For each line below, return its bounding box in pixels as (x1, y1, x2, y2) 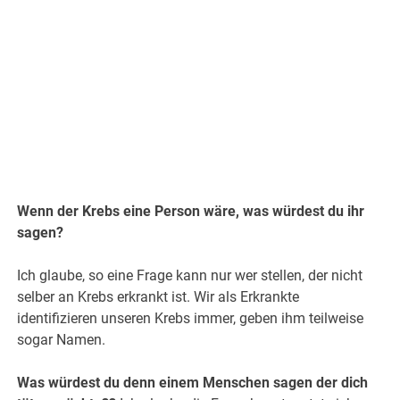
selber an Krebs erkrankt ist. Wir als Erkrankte (17, 288, 300, 306)
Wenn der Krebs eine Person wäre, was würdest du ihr (17, 203, 365, 221)
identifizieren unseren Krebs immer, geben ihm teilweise (17, 310, 364, 328)
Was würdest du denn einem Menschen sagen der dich (17, 374, 369, 392)
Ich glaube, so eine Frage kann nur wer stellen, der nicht (17, 267, 363, 285)
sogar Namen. (17, 331, 106, 349)
